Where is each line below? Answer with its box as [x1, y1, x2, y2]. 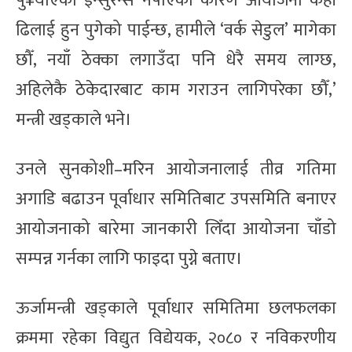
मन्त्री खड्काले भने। [16, 104, 132, 134]
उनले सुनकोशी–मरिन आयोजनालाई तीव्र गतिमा [16, 154, 336, 184]
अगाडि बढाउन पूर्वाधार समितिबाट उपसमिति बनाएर [16, 184, 336, 214]
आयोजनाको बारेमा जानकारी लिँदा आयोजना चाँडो [16, 214, 336, 244]
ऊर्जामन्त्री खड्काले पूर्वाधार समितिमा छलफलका [16, 293, 336, 323]
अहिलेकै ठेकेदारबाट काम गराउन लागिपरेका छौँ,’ [16, 75, 336, 104]
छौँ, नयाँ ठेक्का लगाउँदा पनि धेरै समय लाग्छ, [16, 45, 336, 75]
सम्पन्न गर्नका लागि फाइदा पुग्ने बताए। [16, 244, 243, 273]
